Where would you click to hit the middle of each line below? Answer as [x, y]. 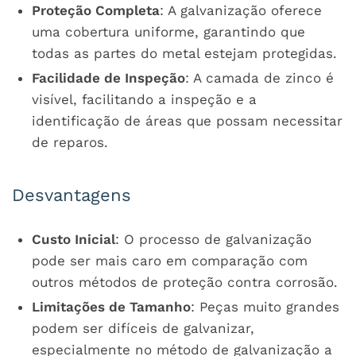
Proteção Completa [96, 10]
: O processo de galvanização [213, 239]
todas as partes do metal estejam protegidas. [184, 53]
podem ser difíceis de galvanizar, [143, 328]
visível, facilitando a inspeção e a [144, 99]
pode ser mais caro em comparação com [170, 260]
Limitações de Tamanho [111, 306]
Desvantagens [72, 195]
